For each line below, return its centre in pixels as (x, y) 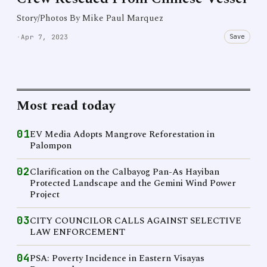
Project (45, 195)
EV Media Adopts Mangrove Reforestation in (122, 134)
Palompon (51, 146)
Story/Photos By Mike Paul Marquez (90, 18)
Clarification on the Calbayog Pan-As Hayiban (125, 172)
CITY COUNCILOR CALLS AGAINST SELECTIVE (136, 221)
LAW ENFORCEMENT (77, 232)
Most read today (66, 106)
